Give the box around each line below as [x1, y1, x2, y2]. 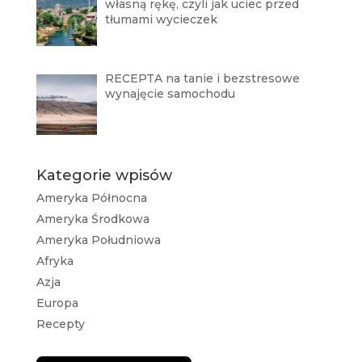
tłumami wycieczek [105, 12, 221, 27]
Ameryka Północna [36, 190, 147, 205]
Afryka [36, 253, 74, 268]
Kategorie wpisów [36, 166, 172, 184]
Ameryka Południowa [36, 232, 161, 247]
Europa [36, 295, 78, 310]
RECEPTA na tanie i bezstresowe [105, 71, 301, 86]
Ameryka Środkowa [36, 211, 149, 226]
